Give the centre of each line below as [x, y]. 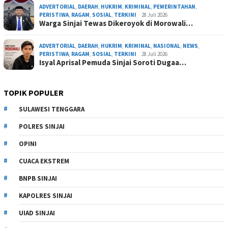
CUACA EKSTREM [44, 161]
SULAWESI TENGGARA [52, 109]
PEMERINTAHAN [174, 6]
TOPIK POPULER [34, 92]
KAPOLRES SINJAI [46, 195]
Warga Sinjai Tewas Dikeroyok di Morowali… [116, 23]
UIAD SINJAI [37, 213]
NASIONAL [167, 46]
